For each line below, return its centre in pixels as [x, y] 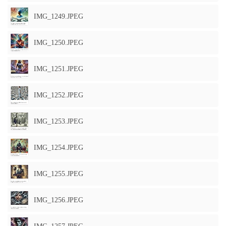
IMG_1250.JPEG [59, 43]
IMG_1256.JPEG [59, 200]
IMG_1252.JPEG [59, 95]
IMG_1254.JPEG [59, 148]
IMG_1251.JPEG [59, 69]
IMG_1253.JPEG [59, 121]
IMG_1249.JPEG [59, 16]
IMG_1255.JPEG [59, 174]
